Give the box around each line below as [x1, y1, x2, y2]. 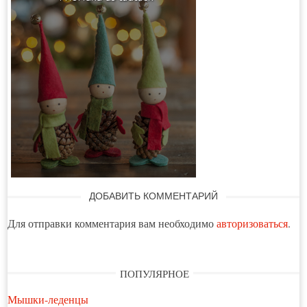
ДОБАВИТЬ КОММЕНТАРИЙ [89, 191, 218, 202]
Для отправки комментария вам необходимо [8, 216, 217, 231]
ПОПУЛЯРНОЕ [120, 267, 189, 281]
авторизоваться [217, 216, 288, 231]
